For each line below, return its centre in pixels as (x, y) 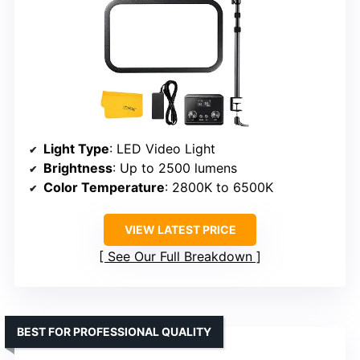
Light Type (76, 149)
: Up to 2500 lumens (175, 168)
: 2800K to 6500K (219, 188)
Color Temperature (104, 188)
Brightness (78, 168)
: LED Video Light (162, 149)
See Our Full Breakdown (180, 257)
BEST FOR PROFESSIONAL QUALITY (114, 332)
